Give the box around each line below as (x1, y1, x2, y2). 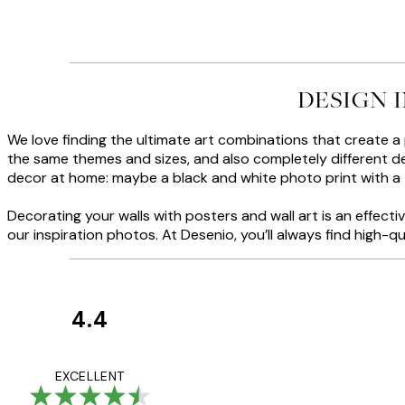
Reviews (172, 351, 258, 380)
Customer (172, 323, 278, 352)
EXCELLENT (54, 368, 125, 385)
